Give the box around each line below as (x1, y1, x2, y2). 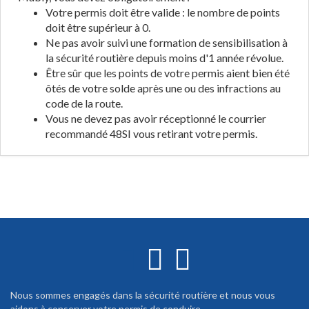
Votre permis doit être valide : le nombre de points (46, 6, 280, 19)
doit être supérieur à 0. (46, 21, 150, 34)
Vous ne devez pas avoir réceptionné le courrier (46, 112, 266, 125)
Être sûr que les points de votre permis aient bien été (46, 66, 290, 79)
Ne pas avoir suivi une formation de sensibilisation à (46, 36, 288, 49)
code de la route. (46, 97, 123, 110)
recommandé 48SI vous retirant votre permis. (46, 127, 257, 140)
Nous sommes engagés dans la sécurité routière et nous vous (10, 289, 275, 301)
